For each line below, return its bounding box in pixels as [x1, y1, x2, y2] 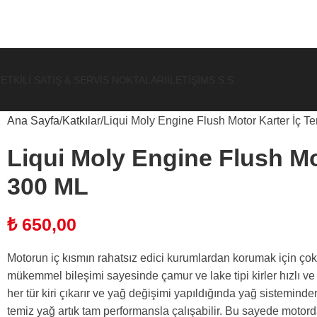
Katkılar [62, 115, 100, 127]
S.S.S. [209, 74, 236, 86]
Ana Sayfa [7, 115, 59, 127]
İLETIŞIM [167, 74, 209, 86]
